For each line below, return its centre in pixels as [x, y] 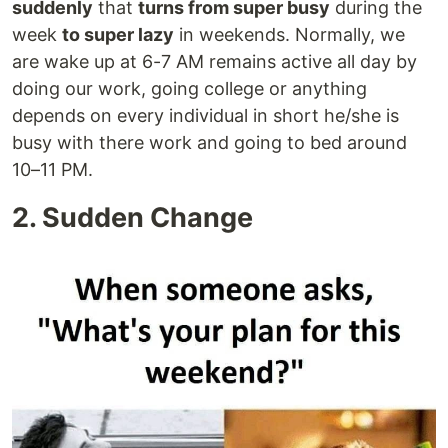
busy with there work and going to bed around [209, 142]
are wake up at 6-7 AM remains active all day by [214, 61]
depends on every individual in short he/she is [205, 115]
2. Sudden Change [132, 217]
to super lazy [118, 34]
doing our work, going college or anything [189, 88]
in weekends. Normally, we [289, 34]
